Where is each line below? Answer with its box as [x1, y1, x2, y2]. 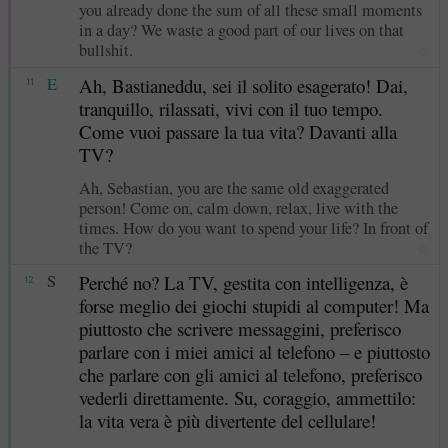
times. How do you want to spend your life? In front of [78, 216, 428, 239]
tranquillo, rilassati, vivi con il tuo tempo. [78, 95, 383, 121]
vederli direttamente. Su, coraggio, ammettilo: [78, 384, 416, 410]
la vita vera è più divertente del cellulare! [78, 407, 376, 433]
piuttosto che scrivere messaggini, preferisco [78, 315, 401, 341]
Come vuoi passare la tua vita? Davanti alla [78, 118, 397, 144]
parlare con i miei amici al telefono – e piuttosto [78, 338, 430, 364]
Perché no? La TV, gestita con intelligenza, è [78, 269, 408, 295]
